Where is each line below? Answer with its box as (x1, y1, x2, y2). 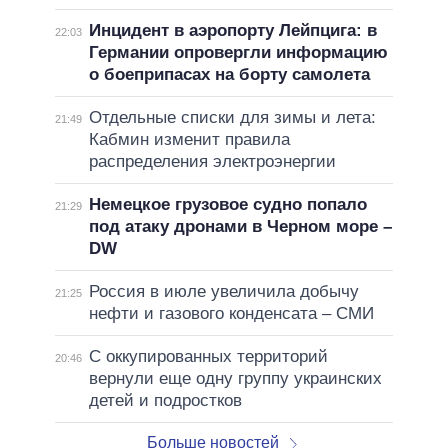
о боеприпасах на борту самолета (88, 65, 370, 85)
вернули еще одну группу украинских (88, 369, 382, 389)
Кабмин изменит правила (88, 130, 290, 150)
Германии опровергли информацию (88, 43, 388, 63)
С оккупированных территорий (88, 347, 328, 367)
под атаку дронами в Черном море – (88, 217, 392, 237)
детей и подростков (88, 391, 242, 411)
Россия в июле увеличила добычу (88, 282, 359, 302)
